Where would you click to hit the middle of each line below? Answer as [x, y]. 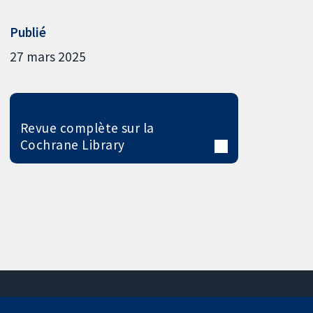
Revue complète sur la [87, 128]
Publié [28, 32]
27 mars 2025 [48, 57]
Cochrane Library [72, 145]
